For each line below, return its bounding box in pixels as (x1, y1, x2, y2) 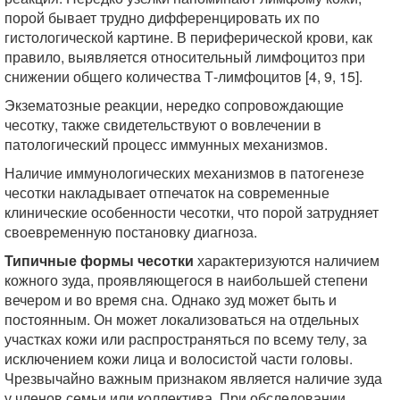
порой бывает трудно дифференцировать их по (4, 7, 320, 28)
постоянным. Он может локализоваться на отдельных (4, 309, 359, 329)
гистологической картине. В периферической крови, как (4, 27, 372, 47)
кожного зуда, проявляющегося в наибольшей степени (4, 270, 368, 290)
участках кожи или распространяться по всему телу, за (4, 329, 367, 349)
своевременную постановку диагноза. (4, 221, 257, 242)
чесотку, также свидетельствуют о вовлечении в (4, 114, 321, 135)
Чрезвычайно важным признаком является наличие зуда (4, 368, 382, 388)
